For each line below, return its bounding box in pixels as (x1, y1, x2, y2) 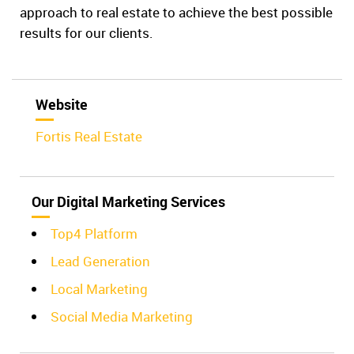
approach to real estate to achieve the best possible (20, 3, 333, 22)
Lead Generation (51, 252, 150, 271)
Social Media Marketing (51, 307, 193, 326)
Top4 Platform (51, 224, 137, 243)
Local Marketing (51, 280, 148, 299)
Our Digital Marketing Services (32, 192, 225, 212)
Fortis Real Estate (36, 127, 142, 146)
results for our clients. (20, 24, 153, 43)
